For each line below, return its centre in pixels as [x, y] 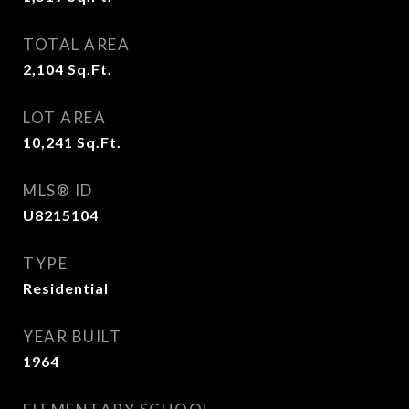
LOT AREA [64, 117]
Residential [66, 288]
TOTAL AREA [76, 44]
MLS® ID [58, 190]
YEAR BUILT [72, 336]
